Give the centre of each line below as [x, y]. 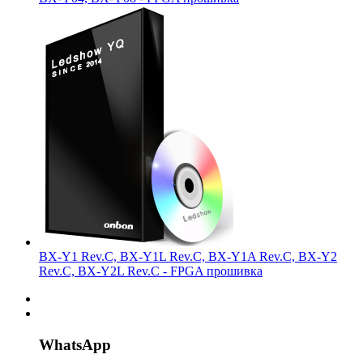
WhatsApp [75, 344]
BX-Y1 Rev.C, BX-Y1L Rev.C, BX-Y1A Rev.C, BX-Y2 [188, 257]
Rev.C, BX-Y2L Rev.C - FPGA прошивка [151, 271]
